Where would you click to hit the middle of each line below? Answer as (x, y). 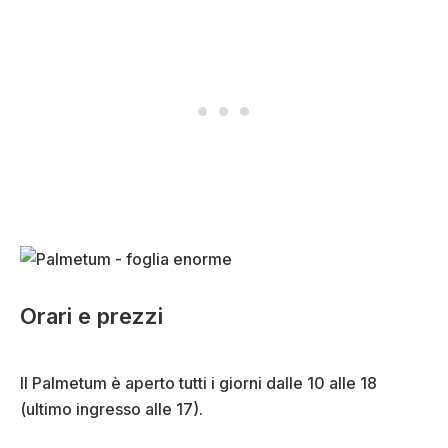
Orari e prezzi (91, 315)
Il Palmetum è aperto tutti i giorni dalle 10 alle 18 (198, 382)
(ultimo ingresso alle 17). (111, 408)
